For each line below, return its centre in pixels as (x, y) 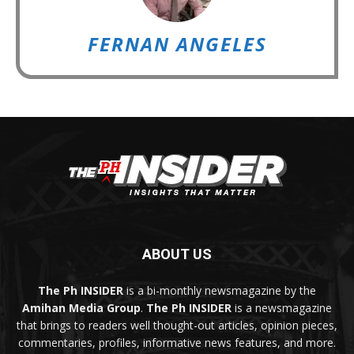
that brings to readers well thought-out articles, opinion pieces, (177, 325)
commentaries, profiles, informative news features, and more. (177, 342)
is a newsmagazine (282, 307)
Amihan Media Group (81, 307)
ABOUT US (177, 254)
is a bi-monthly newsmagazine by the (220, 290)
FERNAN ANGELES (177, 43)
